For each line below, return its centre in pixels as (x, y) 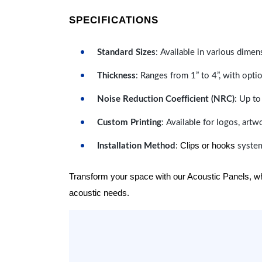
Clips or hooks (208, 146)
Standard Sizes (126, 52)
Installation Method (136, 146)
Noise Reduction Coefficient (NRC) (166, 99)
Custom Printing (129, 123)
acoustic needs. (99, 193)
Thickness (116, 76)
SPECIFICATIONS (114, 20)
